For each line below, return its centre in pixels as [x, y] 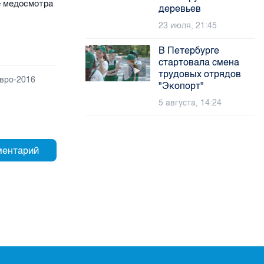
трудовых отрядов [200, 74]
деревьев [180, 9]
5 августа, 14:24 [190, 103]
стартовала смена [199, 62]
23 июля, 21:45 [188, 26]
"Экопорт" [181, 86]
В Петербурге [189, 50]
